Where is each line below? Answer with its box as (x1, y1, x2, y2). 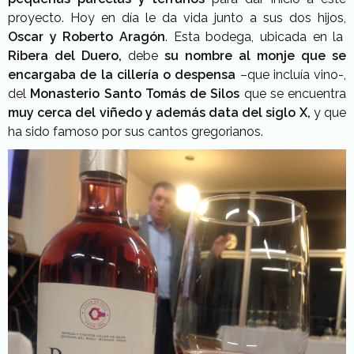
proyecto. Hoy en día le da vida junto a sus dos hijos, (8, 10, 346, 25)
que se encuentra (239, 86, 346, 101)
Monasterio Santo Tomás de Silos (30, 86, 240, 101)
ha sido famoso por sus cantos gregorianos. (8, 124, 263, 139)
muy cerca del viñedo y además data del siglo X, (8, 105, 314, 120)
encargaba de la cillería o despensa (8, 67, 236, 82)
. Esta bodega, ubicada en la (165, 29, 344, 44)
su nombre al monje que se (164, 48, 346, 63)
